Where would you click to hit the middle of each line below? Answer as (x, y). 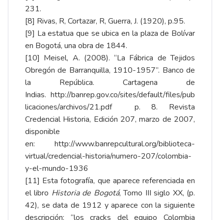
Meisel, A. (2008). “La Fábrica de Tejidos (117, 58)
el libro (38, 193)
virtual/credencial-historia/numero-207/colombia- (108, 156)
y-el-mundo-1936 (57, 168)
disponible (42, 131)
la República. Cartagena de (110, 82)
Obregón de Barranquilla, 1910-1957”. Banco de (110, 70)
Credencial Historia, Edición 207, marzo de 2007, (110, 119)
